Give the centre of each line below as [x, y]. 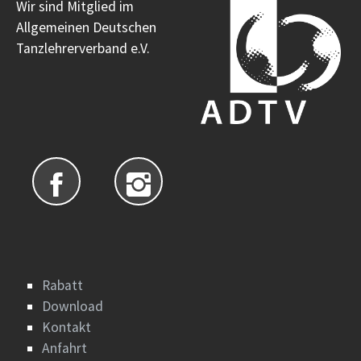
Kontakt [66, 328]
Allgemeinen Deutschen [86, 27]
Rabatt [62, 286]
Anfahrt [64, 349]
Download [73, 307]
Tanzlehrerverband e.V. [83, 48]
